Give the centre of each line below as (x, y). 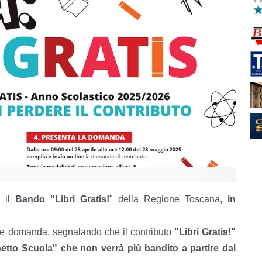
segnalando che (86, 232)
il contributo (147, 232)
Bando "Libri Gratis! (62, 199)
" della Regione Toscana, (168, 199)
